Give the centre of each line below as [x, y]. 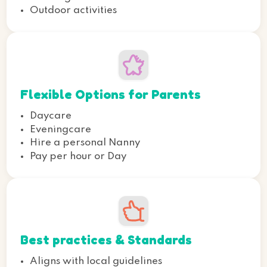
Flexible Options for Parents [110, 94]
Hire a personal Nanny [85, 143]
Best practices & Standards [106, 240]
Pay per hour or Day [78, 156]
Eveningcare [61, 129]
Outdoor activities [74, 11]
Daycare [51, 116]
